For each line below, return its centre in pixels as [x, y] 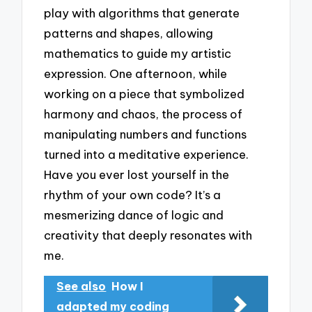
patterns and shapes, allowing [129, 33]
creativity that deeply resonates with [148, 235]
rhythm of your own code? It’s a [133, 194]
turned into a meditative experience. [147, 154]
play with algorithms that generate [142, 13]
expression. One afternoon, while [136, 73]
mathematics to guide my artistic [138, 53]
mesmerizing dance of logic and [134, 214]
